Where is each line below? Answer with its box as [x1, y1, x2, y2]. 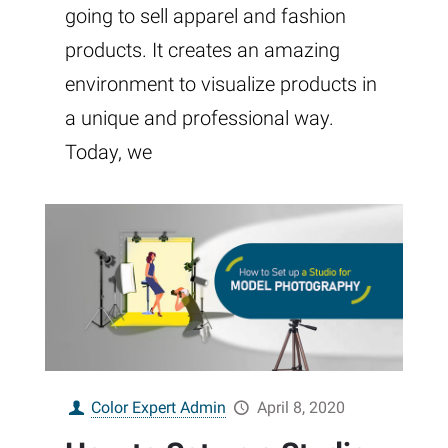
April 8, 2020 [256, 398, 345, 418]
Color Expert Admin [91, 398, 227, 418]
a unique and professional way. [65, 106, 334, 131]
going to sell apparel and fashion [65, 4, 346, 29]
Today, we [65, 140, 152, 165]
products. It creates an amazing [65, 38, 340, 63]
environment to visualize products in [65, 72, 377, 97]
